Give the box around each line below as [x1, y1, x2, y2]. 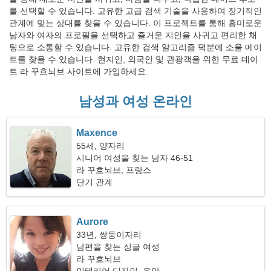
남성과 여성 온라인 [79, 94, 192, 109]
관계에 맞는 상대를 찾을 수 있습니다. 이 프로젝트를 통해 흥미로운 [9, 18, 262, 28]
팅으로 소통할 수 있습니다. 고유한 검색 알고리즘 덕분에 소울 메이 [9, 42, 262, 52]
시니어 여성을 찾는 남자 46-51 [76, 153, 194, 163]
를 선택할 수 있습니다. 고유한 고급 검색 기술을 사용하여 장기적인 [9, 6, 262, 16]
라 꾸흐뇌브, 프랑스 [76, 165, 152, 175]
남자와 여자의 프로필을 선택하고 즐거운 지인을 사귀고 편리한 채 [9, 30, 257, 40]
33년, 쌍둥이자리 [76, 230, 142, 240]
